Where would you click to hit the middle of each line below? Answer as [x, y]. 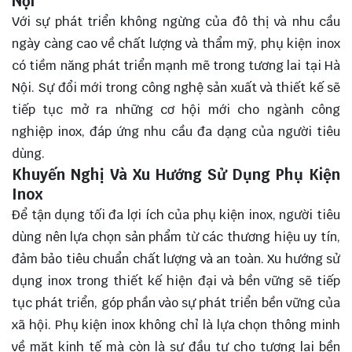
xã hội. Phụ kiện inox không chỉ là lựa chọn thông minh [176, 325]
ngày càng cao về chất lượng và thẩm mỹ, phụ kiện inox [176, 44]
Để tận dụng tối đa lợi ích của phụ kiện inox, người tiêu [176, 215]
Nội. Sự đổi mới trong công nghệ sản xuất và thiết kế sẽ [176, 88]
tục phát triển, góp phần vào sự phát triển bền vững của [176, 303]
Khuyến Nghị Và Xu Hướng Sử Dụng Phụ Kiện [176, 175]
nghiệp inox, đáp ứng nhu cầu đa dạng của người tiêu [176, 132]
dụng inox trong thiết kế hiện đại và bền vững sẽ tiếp [176, 281]
